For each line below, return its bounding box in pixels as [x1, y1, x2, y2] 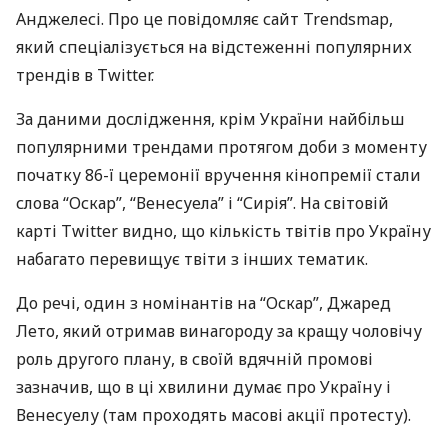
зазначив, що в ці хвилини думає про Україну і [16, 376, 391, 398]
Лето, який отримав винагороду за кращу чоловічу [16, 320, 422, 342]
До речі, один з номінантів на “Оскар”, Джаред [16, 292, 391, 314]
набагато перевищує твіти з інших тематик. [16, 248, 368, 270]
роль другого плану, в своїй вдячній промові [16, 348, 373, 370]
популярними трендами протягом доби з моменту [16, 136, 427, 158]
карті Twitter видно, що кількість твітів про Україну [16, 220, 431, 242]
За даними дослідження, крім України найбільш [16, 108, 404, 130]
